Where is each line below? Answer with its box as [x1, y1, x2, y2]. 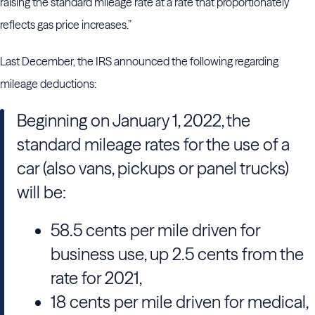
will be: [17, 182, 66, 202]
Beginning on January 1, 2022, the [17, 110, 250, 131]
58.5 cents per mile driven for [51, 220, 260, 240]
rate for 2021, [51, 268, 142, 288]
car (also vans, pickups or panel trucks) [17, 158, 289, 179]
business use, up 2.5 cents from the [51, 244, 304, 264]
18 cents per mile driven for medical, [51, 292, 308, 312]
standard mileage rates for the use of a [17, 134, 290, 155]
